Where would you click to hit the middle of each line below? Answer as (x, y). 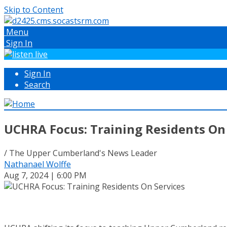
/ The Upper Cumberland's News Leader (81, 153)
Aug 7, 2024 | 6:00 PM (45, 175)
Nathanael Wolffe (37, 164)
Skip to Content (34, 10)
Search (37, 85)
